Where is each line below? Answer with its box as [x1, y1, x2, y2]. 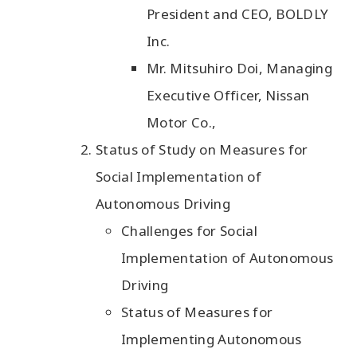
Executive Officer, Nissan [147, 86, 310, 104]
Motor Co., [147, 113, 217, 131]
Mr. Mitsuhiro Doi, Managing [147, 59, 333, 77]
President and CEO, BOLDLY [147, 5, 329, 23]
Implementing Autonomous [121, 330, 302, 348]
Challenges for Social [121, 222, 258, 240]
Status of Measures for [121, 303, 273, 321]
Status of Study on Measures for [96, 140, 308, 159]
